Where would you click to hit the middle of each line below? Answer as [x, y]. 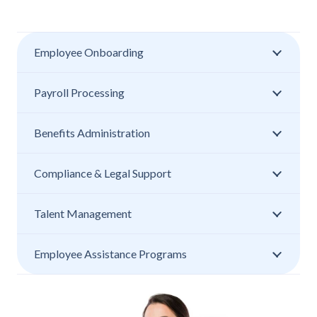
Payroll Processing [79, 93]
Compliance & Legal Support [103, 173]
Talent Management [83, 214]
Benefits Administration [92, 133]
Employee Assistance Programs [110, 254]
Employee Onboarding [89, 52]
